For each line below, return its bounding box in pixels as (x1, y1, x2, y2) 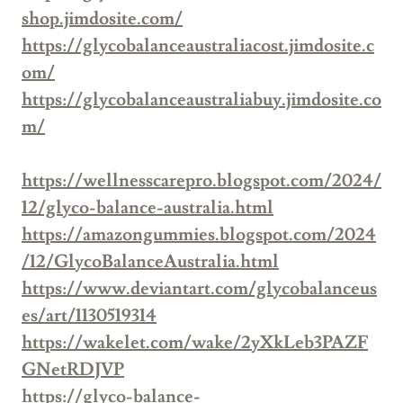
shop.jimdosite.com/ (22, 7, 183, 31)
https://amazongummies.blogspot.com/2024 (22, 223, 376, 247)
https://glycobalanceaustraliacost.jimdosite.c (22, 34, 374, 58)
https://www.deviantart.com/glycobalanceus (22, 277, 377, 301)
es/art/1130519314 (22, 304, 157, 328)
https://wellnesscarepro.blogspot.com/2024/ (22, 169, 381, 193)
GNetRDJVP (22, 358, 124, 382)
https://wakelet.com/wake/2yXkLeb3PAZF (22, 331, 368, 355)
